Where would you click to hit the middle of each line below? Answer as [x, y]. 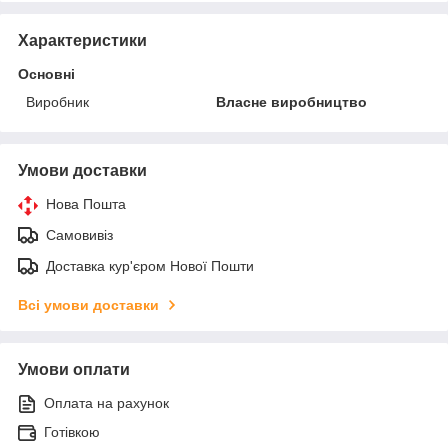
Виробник [57, 101]
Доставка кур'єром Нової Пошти [150, 265]
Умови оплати [74, 369]
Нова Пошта [86, 203]
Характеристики [82, 40]
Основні [46, 73]
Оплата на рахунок [106, 402]
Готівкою [72, 431]
